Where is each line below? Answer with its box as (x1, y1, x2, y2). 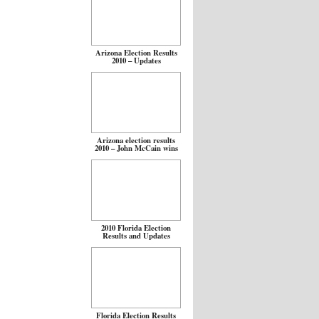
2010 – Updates (111, 55, 161, 66)
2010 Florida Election (101, 222, 171, 234)
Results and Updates (102, 230, 170, 241)
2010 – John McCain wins (94, 142, 178, 154)
